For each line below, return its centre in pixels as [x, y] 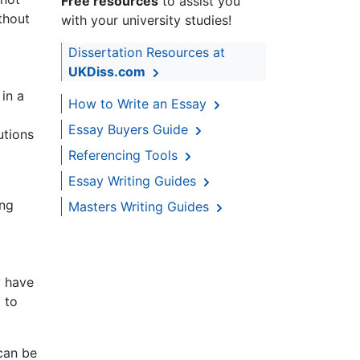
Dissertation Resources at [147, 53]
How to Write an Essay [139, 104]
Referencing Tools [125, 155]
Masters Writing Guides [141, 207]
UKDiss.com [107, 72]
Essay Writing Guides [134, 181]
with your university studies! [146, 20]
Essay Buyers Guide [130, 130]
